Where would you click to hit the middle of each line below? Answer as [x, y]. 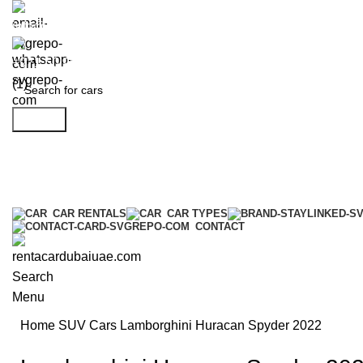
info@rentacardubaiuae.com [94, 26]
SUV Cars [89, 325]
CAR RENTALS [90, 214]
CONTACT [220, 227]
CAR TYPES [197, 214]
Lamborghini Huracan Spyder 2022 [221, 325]
